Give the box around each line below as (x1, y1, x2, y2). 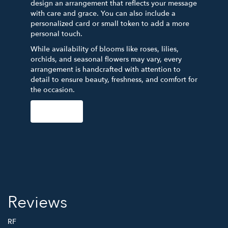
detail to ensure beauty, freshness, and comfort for (31, 74, 197, 84)
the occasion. (31, 84, 75, 95)
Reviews (8, 191, 67, 214)
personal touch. (31, 28, 82, 39)
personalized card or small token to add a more (31, 18, 189, 28)
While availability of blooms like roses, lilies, (31, 44, 179, 54)
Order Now (37, 106, 76, 116)
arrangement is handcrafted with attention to (31, 64, 181, 74)
